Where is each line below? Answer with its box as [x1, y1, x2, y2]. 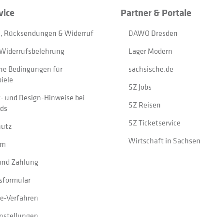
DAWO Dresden [128, 28, 178, 38]
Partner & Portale [121, 6, 192, 19]
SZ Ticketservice [128, 117, 181, 128]
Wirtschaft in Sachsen [128, 135, 201, 146]
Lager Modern [128, 46, 173, 56]
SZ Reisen [128, 99, 161, 110]
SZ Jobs [128, 81, 152, 92]
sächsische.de [128, 63, 174, 74]
